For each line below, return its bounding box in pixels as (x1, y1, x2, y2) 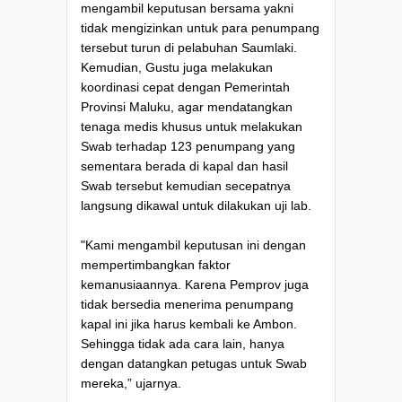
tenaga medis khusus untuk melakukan (81, 118, 302, 134)
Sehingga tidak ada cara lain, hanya (81, 336, 284, 351)
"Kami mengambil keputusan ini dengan (81, 237, 306, 252)
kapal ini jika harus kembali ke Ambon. (81, 316, 297, 331)
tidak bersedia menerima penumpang (81, 296, 293, 311)
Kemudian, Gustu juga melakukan (81, 59, 273, 74)
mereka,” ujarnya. (81, 375, 181, 390)
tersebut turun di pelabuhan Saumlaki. (81, 39, 297, 55)
